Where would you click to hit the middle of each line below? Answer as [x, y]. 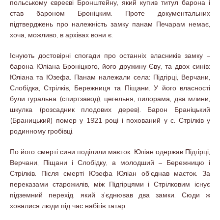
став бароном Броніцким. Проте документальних [110, 13]
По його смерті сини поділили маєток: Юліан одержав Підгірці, [110, 151]
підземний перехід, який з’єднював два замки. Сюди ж [110, 195]
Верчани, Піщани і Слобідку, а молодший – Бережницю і [110, 162]
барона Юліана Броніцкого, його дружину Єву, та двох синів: [110, 66]
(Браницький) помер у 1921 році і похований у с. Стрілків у [110, 120]
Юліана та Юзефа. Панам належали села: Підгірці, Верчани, [110, 77]
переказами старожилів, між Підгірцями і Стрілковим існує [110, 184]
